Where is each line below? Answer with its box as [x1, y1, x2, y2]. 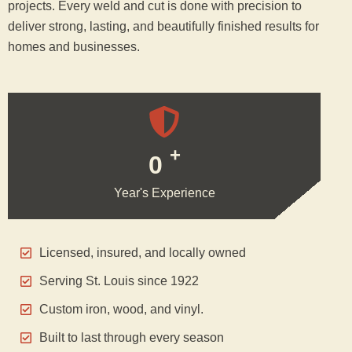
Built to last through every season [39, 331, 224, 345]
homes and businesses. [8, 39, 140, 53]
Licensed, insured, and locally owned [39, 246, 246, 260]
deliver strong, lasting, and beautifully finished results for [8, 19, 319, 33]
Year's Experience [113, 186, 215, 200]
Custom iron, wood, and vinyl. [39, 302, 203, 317]
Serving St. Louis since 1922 [39, 274, 199, 288]
